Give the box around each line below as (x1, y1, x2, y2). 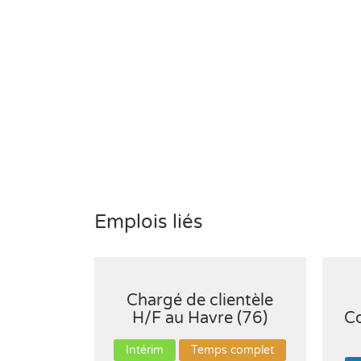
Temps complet (191, 343, 275, 357)
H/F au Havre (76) (132, 309, 268, 328)
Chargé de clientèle (127, 291, 274, 310)
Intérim (126, 343, 164, 357)
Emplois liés (94, 210, 203, 234)
